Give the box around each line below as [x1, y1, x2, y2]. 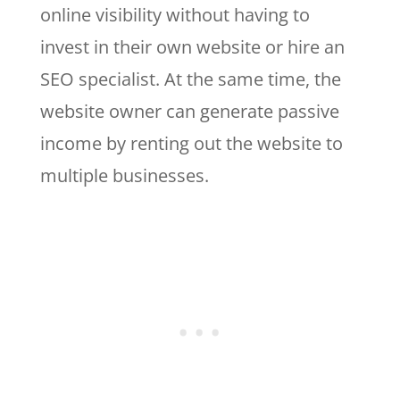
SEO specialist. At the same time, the [39, 66, 341, 91]
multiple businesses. [39, 162, 209, 187]
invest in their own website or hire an [39, 34, 345, 59]
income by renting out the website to [39, 130, 343, 155]
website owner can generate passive [39, 98, 339, 123]
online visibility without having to [39, 2, 310, 27]
